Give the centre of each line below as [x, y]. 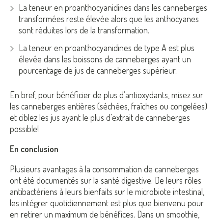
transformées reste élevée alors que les [87, 18]
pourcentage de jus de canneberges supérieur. [100, 70]
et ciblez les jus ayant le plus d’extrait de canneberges [100, 118]
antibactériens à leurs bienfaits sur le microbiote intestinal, [107, 192]
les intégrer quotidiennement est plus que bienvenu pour [107, 203]
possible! [24, 129]
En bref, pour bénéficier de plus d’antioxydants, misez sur [107, 95]
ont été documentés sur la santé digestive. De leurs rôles [106, 180]
